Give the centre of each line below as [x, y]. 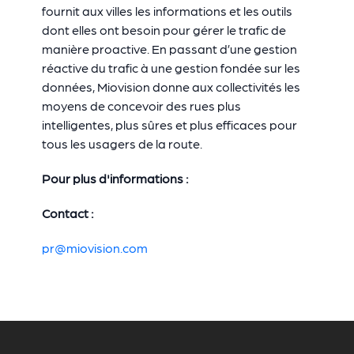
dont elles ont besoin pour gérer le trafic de [164, 30]
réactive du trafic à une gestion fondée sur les [171, 68]
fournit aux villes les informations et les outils [167, 11]
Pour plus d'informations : [116, 178]
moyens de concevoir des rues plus [141, 105]
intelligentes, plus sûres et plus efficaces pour [169, 124]
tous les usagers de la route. [122, 143]
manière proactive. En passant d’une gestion [169, 49]
